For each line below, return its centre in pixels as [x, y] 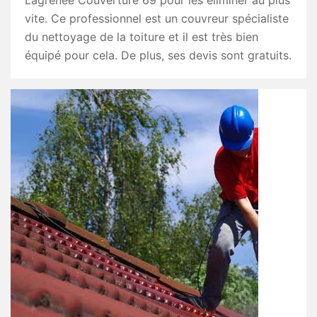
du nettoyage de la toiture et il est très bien [142, 37]
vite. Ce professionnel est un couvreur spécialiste [157, 18]
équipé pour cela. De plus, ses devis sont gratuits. [158, 55]
